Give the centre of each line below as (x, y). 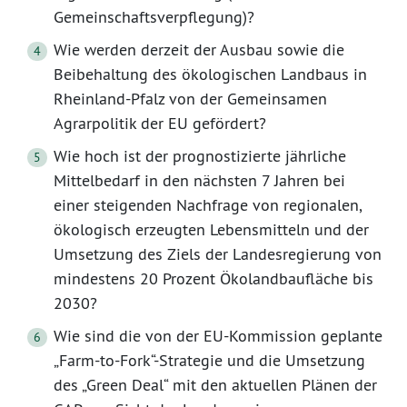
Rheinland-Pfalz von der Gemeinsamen (190, 99)
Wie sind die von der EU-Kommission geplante (218, 336)
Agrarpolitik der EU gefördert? (160, 124)
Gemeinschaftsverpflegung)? (154, 17)
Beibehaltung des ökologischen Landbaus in (210, 74)
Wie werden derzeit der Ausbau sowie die (199, 50)
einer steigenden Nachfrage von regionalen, (208, 205)
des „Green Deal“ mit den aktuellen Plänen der (215, 385)
